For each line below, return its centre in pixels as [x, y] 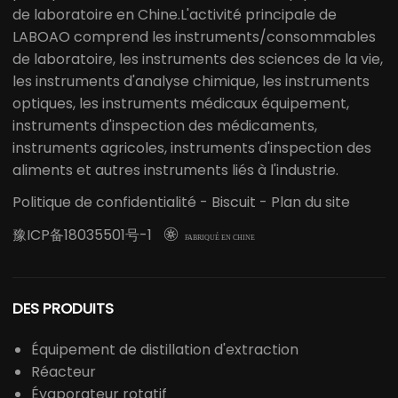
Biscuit [234, 202]
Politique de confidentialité [104, 202]
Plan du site [310, 202]
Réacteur [64, 372]
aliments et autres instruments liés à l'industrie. [175, 170]
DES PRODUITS [63, 309]
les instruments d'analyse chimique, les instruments [191, 81]
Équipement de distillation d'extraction [165, 350]
